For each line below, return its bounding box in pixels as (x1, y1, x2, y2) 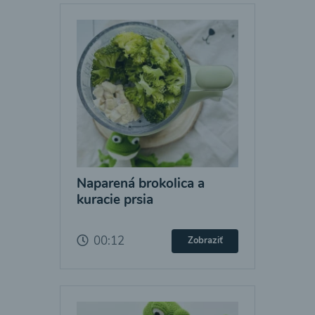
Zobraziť (187, 234, 223, 247)
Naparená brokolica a (76, 174, 205, 193)
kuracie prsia (76, 190, 153, 209)
